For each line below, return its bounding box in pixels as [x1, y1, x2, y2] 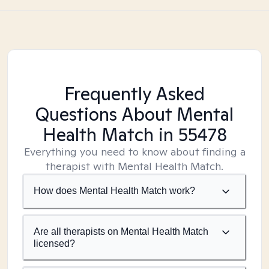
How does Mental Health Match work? [34, 186, 195, 196]
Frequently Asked [64, 82, 205, 106]
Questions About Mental [35, 102, 234, 126]
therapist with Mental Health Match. [46, 159, 223, 173]
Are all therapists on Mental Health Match [34, 226, 208, 237]
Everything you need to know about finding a [23, 145, 246, 159]
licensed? [34, 238, 75, 249]
